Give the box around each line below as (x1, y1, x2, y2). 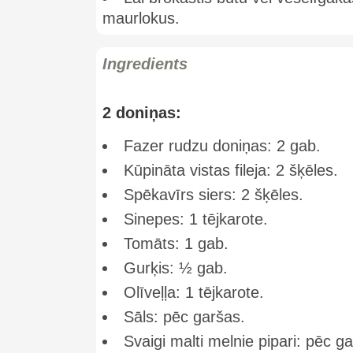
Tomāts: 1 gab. (124, 235, 229, 252)
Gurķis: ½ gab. (124, 259, 228, 277)
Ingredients (102, 55, 188, 72)
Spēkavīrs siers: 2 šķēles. (124, 186, 303, 203)
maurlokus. (102, 9, 180, 27)
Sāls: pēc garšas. (124, 308, 245, 325)
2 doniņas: (102, 104, 181, 121)
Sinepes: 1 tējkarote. (124, 210, 268, 228)
